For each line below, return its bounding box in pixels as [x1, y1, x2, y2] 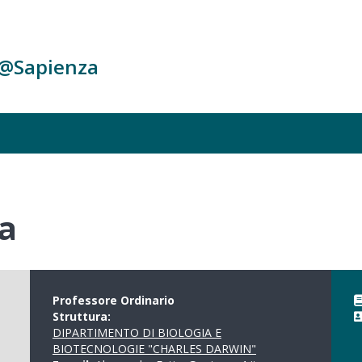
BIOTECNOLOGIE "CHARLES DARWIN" [52, 341, 256, 356]
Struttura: [52, 309, 114, 324]
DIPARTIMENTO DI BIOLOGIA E [52, 325, 221, 340]
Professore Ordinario [52, 293, 175, 308]
